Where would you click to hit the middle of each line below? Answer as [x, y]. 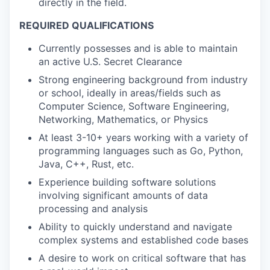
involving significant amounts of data [123, 195]
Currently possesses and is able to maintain [138, 48]
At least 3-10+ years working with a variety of [143, 137]
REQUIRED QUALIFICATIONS [86, 25]
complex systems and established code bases [143, 240]
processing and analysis [93, 208]
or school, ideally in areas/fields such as [130, 93]
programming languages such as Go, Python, [141, 150]
